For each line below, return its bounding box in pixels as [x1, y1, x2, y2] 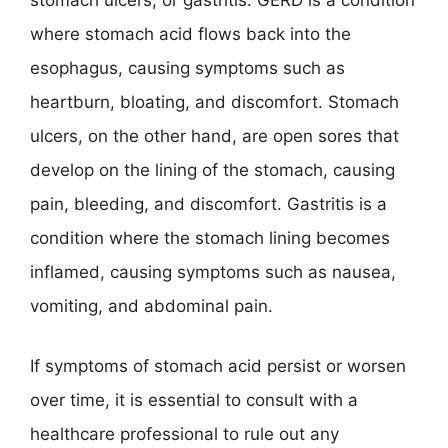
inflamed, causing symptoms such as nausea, [30, 262, 396, 282]
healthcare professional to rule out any [30, 423, 339, 444]
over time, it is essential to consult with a [30, 389, 358, 410]
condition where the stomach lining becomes [30, 228, 390, 248]
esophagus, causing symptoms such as [30, 58, 345, 78]
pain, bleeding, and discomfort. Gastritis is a [30, 194, 387, 214]
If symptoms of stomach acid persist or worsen [30, 355, 406, 376]
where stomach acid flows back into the [30, 24, 351, 44]
